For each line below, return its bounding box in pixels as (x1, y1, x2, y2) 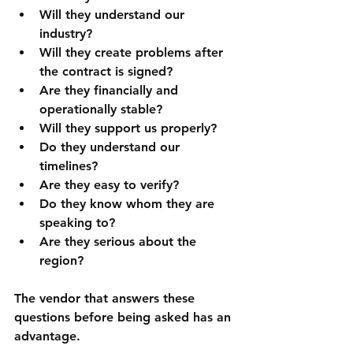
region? (39, 253, 84, 269)
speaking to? (39, 215, 115, 231)
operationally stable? (39, 102, 162, 117)
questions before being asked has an (14, 310, 235, 325)
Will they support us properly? (39, 121, 217, 136)
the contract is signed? (39, 64, 173, 80)
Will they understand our (39, 7, 188, 23)
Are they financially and (39, 83, 182, 98)
